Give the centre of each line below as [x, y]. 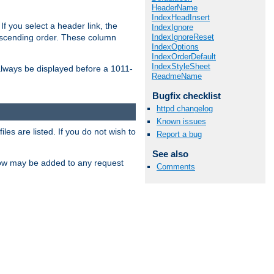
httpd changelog [185, 108]
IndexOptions [175, 46]
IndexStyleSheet [181, 66]
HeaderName [175, 7]
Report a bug [179, 135]
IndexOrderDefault [184, 56]
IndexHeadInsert [181, 17]
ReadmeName [177, 76]
